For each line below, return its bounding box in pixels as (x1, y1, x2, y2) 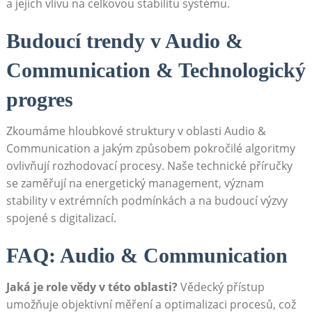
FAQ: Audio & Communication (6, 244, 288, 267)
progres (6, 88, 73, 111)
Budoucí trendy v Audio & (6, 29, 243, 52)
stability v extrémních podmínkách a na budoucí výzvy (6, 193, 288, 208)
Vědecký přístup (177, 279, 265, 295)
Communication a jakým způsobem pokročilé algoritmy (6, 141, 295, 156)
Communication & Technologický (6, 58, 306, 81)
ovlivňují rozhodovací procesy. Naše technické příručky (6, 158, 292, 173)
